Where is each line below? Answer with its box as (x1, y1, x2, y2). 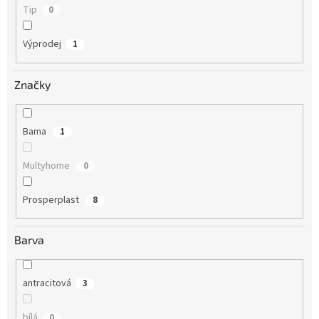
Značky (14, 77, 51, 91)
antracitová (22, 276, 71, 291)
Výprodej (22, 37, 61, 52)
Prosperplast (22, 192, 81, 207)
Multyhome (22, 158, 72, 173)
